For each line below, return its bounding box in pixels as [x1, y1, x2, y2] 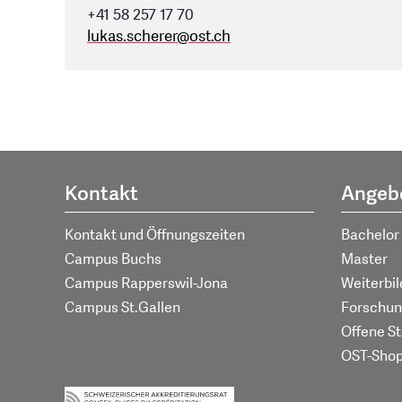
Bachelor [340, 224, 399, 245]
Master [340, 249, 388, 269]
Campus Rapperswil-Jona [65, 273, 228, 293]
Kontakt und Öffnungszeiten [65, 224, 245, 245]
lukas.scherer [87, 26, 177, 48]
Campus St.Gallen [65, 297, 180, 318]
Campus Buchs [65, 249, 162, 269]
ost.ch [189, 26, 231, 48]
